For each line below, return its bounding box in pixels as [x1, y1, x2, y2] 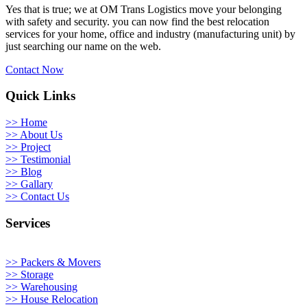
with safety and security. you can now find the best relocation [5, 15, 269, 27]
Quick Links [5, 88, 75, 103]
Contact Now [5, 63, 64, 75]
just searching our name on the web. [5, 40, 161, 52]
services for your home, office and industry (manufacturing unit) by [5, 27, 295, 40]
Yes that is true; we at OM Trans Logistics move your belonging [5, 3, 282, 15]
